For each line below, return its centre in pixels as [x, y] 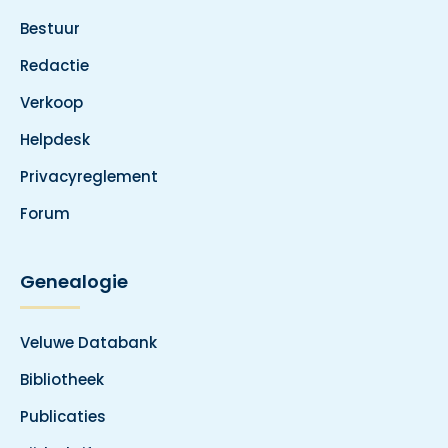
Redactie [54, 65]
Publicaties [63, 416]
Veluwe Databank [88, 342]
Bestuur [50, 28]
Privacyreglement [89, 176]
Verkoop [51, 102]
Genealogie [74, 281]
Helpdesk [55, 139]
